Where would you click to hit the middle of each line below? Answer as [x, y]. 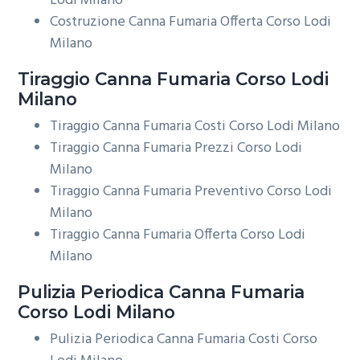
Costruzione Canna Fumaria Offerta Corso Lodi [191, 22]
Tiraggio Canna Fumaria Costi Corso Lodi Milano [195, 126]
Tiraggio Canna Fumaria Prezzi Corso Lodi [176, 148]
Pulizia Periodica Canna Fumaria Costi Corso [184, 340]
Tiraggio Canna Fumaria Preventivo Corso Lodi [191, 191]
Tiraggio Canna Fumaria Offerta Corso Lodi [178, 235]
